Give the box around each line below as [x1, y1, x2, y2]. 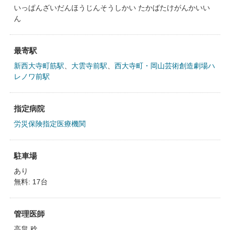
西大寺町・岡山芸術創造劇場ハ [114, 62, 215, 70]
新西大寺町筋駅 [13, 62, 64, 70]
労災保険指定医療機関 [13, 120, 86, 128]
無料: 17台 [13, 178, 48, 186]
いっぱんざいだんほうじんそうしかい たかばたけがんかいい [13, 4, 210, 12]
